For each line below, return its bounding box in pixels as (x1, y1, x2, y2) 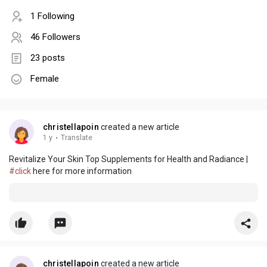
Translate (61, 133, 92, 142)
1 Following (30, 11, 74, 22)
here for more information (31, 166, 132, 176)
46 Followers (30, 32, 80, 43)
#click (9, 166, 31, 176)
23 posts (30, 52, 65, 64)
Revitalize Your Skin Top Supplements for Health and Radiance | (9, 154, 248, 164)
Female (30, 73, 59, 85)
